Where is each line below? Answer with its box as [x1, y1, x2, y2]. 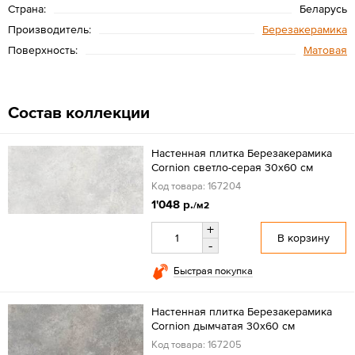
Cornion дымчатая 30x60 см [151, 319, 295, 332]
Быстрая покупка [173, 265, 253, 277]
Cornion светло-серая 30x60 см [151, 161, 313, 174]
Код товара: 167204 [151, 180, 241, 192]
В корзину [277, 231, 330, 244]
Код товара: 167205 [151, 338, 242, 350]
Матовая [303, 44, 347, 56]
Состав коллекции [8, 103, 150, 121]
